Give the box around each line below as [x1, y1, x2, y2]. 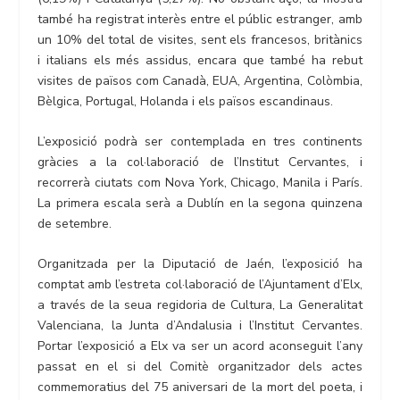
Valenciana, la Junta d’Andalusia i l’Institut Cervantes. [37, 317, 362, 335]
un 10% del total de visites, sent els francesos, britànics [37, 30, 362, 48]
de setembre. [37, 214, 112, 232]
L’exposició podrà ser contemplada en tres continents [37, 132, 362, 150]
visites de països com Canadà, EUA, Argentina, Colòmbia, [37, 71, 362, 89]
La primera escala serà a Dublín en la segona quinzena [37, 194, 362, 212]
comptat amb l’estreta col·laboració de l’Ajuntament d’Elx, [37, 276, 362, 294]
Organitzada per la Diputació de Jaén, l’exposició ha [37, 255, 362, 273]
